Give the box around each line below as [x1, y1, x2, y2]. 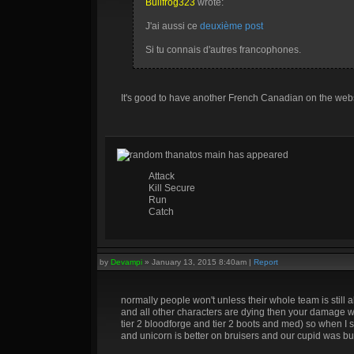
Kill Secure [149, 183, 195, 194]
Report [254, 258, 278, 266]
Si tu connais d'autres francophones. [145, 44, 301, 55]
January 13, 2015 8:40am [152, 258, 247, 266]
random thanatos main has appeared [130, 149, 288, 160]
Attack [149, 171, 175, 182]
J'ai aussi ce [145, 21, 200, 32]
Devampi [111, 258, 142, 266]
